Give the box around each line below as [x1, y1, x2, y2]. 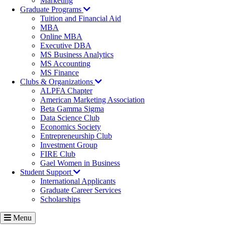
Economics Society [40, 122, 101, 131]
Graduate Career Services [40, 185, 121, 194]
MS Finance [40, 68, 79, 77]
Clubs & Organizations [20, 77, 95, 86]
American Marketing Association [40, 95, 145, 104]
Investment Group [40, 140, 97, 149]
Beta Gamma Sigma [40, 104, 104, 113]
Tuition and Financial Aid [40, 14, 121, 23]
